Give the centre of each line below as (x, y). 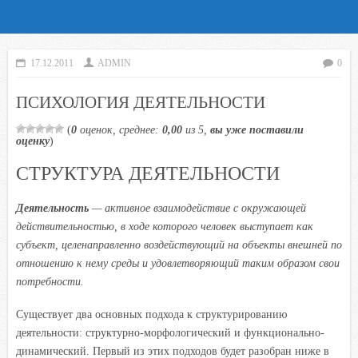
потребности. (50, 281)
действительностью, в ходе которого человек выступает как (165, 226)
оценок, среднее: (119, 129)
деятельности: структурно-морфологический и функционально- (170, 332)
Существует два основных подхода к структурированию (151, 314)
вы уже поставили (257, 129)
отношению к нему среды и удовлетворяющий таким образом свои (178, 263)
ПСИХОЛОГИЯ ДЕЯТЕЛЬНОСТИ (141, 101)
